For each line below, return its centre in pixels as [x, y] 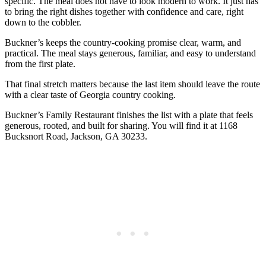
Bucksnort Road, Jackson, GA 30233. [76, 137]
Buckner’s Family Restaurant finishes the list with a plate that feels [129, 115]
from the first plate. [40, 64]
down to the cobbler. [43, 23]
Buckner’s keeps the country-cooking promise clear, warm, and [123, 43]
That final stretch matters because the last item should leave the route [132, 84]
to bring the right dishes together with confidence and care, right [124, 12]
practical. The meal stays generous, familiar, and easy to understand [130, 53]
